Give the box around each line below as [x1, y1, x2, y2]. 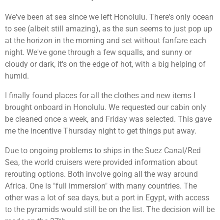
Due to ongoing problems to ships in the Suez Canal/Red [5, 146, 201, 156]
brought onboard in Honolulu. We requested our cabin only [5, 102, 206, 112]
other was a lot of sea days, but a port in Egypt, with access [5, 193, 209, 203]
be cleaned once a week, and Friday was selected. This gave [5, 114, 212, 124]
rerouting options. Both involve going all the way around [5, 169, 198, 179]
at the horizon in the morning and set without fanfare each [5, 35, 206, 45]
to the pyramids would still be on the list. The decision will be [5, 205, 215, 215]
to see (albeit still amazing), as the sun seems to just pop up [5, 24, 212, 33]
